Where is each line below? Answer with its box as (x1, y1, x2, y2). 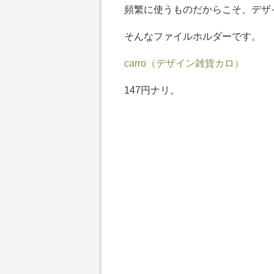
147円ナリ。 (124, 85, 180, 95)
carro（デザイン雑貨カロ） (124, 58, 244, 68)
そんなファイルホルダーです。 (124, 31, 261, 42)
